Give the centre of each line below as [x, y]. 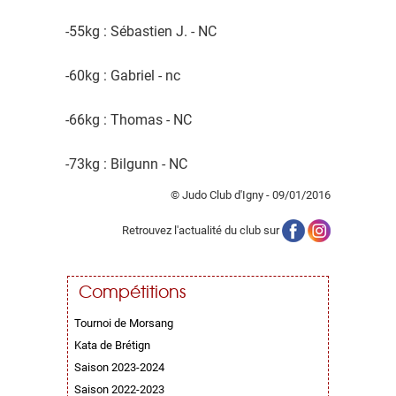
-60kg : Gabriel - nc [123, 76]
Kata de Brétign [112, 345]
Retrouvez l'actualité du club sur [202, 230]
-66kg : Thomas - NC [129, 120]
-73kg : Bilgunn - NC [126, 164]
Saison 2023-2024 [119, 367]
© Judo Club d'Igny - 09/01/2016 [251, 195]
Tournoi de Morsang [124, 323]
